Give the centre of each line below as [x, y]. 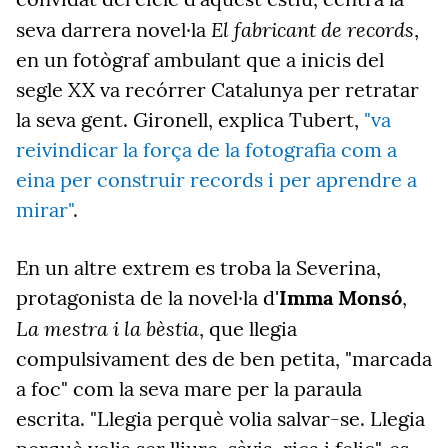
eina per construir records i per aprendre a [216, 179]
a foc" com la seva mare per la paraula [189, 388]
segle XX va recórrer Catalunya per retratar [217, 89]
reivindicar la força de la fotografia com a [206, 149]
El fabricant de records [312, 29]
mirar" [44, 209]
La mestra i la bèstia [107, 328]
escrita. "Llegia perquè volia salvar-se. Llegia [220, 418]
